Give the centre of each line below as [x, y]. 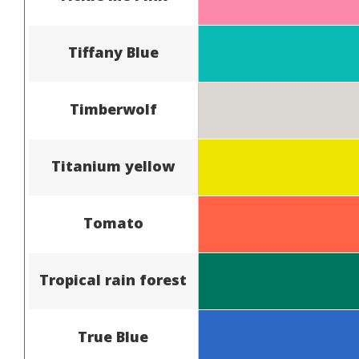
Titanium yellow [113, 165]
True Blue [113, 336]
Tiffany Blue [113, 52]
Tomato [113, 222]
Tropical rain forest [113, 279]
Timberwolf [113, 109]
